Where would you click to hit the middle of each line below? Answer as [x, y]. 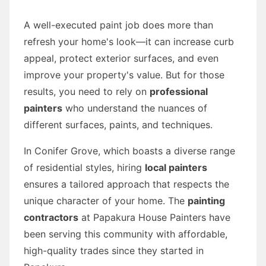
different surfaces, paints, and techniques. [118, 124]
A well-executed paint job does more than [118, 25]
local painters [176, 167]
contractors [51, 217]
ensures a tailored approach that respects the [126, 184]
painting [206, 200]
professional [179, 91]
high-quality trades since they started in [114, 250]
